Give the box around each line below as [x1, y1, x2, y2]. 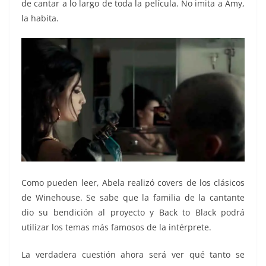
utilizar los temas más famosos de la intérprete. [21, 221, 211, 233]
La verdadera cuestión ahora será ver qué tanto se [21, 249, 245, 261]
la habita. [21, 12, 59, 24]
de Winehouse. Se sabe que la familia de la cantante [21, 192, 245, 204]
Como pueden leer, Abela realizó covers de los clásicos [21, 177, 245, 189]
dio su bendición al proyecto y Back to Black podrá [21, 207, 245, 218]
